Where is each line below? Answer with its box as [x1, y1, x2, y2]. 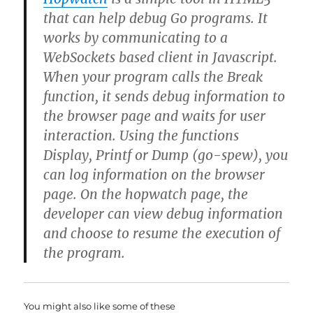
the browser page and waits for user [43, 108, 266, 124]
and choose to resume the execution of [43, 225, 281, 242]
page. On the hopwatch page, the [43, 186, 249, 203]
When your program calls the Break [43, 68, 263, 85]
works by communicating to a [43, 29, 228, 46]
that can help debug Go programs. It [43, 10, 268, 27]
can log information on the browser [43, 166, 265, 183]
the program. [43, 245, 126, 261]
